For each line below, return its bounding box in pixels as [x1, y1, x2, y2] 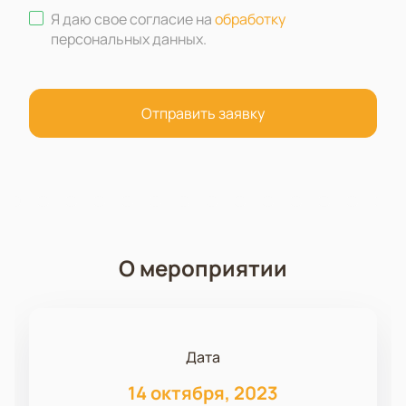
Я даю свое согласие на [51, 9, 215, 30]
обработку [215, 9, 285, 30]
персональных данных [51, 29, 203, 50]
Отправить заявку [141, 103, 265, 124]
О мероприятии [119, 253, 287, 284]
